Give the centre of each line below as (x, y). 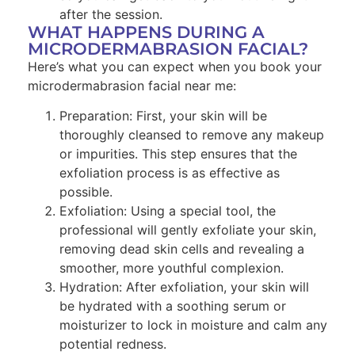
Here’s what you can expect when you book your (175, 66)
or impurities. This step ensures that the (178, 154)
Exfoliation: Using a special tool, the (168, 211)
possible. (86, 192)
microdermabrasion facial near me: (132, 85)
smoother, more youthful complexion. (172, 268)
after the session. (111, 14)
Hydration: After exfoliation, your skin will (184, 287)
